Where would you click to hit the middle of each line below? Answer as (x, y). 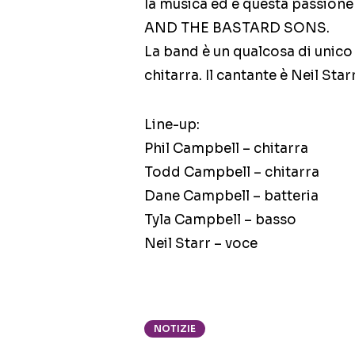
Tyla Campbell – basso (220, 220)
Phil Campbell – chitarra (226, 149)
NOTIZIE (175, 329)
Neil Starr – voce (201, 244)
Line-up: (172, 125)
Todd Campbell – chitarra (232, 173)
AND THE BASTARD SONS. (237, 29)
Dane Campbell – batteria (231, 197)
